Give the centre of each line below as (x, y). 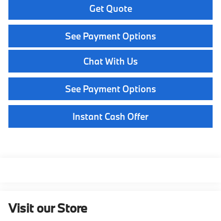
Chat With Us (110, 61)
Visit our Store (48, 208)
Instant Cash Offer (110, 116)
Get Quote (110, 8)
